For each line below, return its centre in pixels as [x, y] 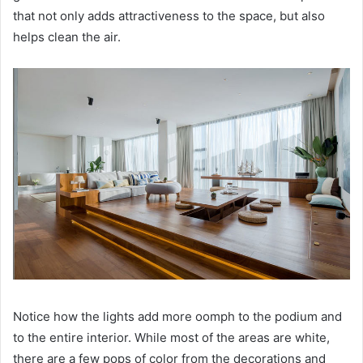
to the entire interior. [74, 337]
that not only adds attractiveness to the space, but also [169, 15]
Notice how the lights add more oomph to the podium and [177, 316]
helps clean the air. [67, 36]
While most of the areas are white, [232, 337]
